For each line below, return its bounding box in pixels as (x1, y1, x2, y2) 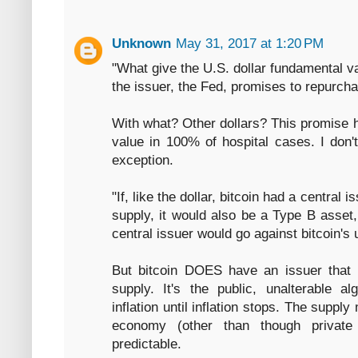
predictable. (112, 336, 181, 352)
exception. (112, 153, 173, 169)
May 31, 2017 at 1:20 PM (176, 36, 324, 52)
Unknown (112, 36, 171, 52)
